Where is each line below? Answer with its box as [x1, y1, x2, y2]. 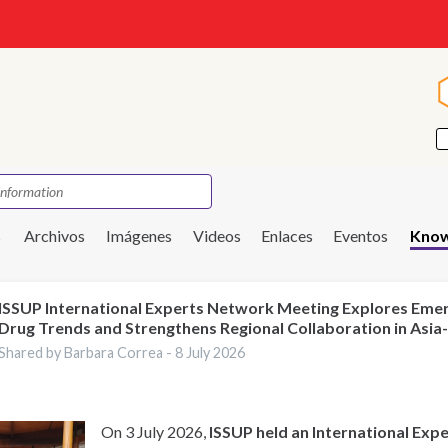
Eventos [333, 226, 388, 245]
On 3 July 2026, [101, 421, 210, 441]
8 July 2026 [175, 343, 246, 361]
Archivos [24, 226, 85, 245]
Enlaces [261, 226, 313, 245]
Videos [193, 226, 241, 245]
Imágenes [106, 226, 172, 245]
